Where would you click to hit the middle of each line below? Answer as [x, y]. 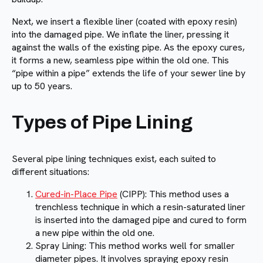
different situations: [50, 172]
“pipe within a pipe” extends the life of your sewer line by [129, 73]
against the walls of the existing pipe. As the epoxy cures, [128, 48]
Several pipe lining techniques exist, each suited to [114, 159]
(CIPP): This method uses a [173, 194]
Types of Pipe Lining [102, 123]
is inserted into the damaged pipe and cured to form [141, 220]
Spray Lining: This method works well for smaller [135, 246]
